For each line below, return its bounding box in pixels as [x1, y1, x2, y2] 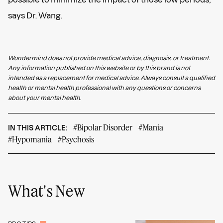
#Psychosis [58, 134, 94, 144]
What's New [8, 181, 85, 200]
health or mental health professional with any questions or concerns [8, 84, 201, 91]
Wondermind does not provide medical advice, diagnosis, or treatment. [8, 54, 210, 61]
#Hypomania [8, 134, 52, 144]
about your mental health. [8, 94, 81, 101]
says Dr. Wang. [8, 10, 62, 20]
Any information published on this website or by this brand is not [8, 64, 190, 71]
